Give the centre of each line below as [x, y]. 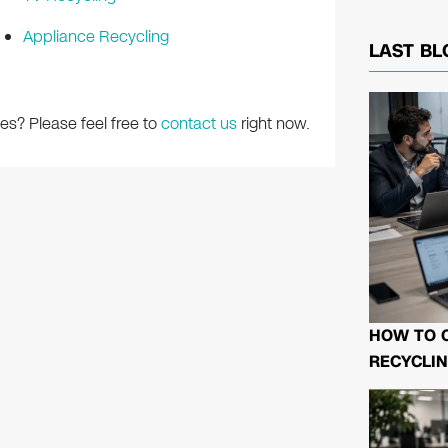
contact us [198, 124]
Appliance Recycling [95, 37]
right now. [273, 124]
